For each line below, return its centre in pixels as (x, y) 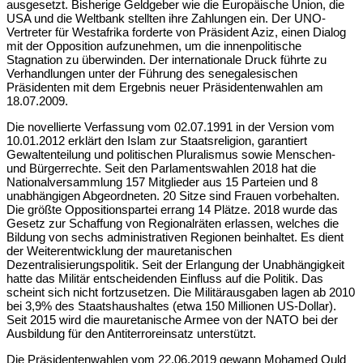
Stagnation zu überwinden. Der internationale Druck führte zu (167, 59)
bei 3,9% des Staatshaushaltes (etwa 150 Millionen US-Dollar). (171, 305)
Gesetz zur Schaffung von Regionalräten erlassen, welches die (173, 223)
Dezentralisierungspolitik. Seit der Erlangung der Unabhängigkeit (175, 264)
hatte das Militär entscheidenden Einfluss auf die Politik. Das (165, 278)
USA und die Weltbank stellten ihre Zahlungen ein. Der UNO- (166, 18)
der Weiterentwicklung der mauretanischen (119, 250)
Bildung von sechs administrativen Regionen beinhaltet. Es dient (175, 237)
